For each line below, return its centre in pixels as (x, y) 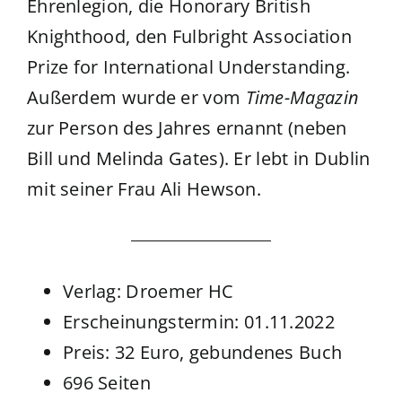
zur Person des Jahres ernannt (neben (187, 128)
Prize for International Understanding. (188, 67)
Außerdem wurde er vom (136, 98)
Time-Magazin (302, 98)
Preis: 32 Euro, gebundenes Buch (202, 353)
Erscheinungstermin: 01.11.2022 (198, 322)
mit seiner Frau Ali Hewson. (144, 189)
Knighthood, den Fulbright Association (189, 37)
